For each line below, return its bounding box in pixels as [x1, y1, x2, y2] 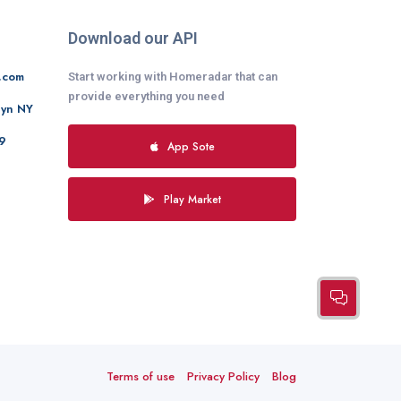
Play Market [163, 191, 221, 207]
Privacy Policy [187, 368, 260, 386]
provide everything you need [68, 89, 225, 103]
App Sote [166, 138, 215, 154]
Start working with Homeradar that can [68, 69, 277, 83]
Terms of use [107, 368, 175, 386]
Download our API [68, 28, 198, 47]
